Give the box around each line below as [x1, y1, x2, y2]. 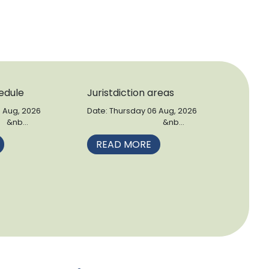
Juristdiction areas [86, 86, 174, 100]
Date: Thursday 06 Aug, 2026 [86, 106, 197, 116]
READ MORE [95, 138, 151, 152]
